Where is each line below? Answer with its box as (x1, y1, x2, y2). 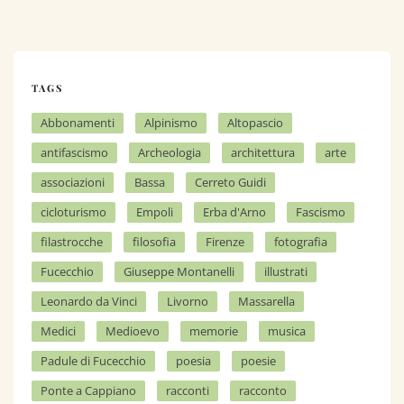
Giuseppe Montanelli (124, 262, 234, 280)
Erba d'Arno (203, 203, 266, 220)
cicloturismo (41, 203, 106, 220)
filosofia (133, 233, 176, 250)
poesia (176, 352, 211, 369)
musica (268, 322, 306, 339)
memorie (189, 322, 238, 339)
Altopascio (227, 114, 283, 131)
